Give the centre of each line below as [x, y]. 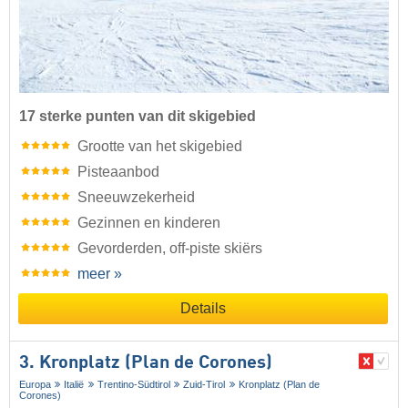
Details [203, 308]
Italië [74, 384]
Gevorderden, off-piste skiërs [170, 248]
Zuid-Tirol [204, 384]
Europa [35, 384]
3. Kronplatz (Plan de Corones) [146, 363]
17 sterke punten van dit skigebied [138, 116]
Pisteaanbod [118, 171]
